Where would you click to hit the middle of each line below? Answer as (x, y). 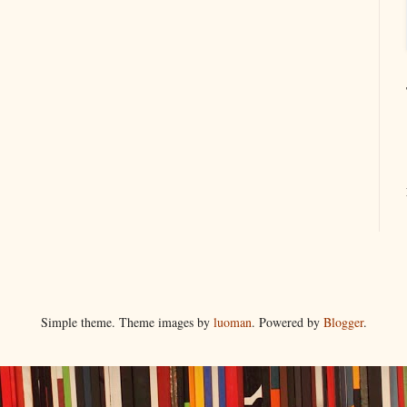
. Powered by (287, 322)
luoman (232, 322)
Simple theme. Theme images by (127, 322)
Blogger (343, 322)
